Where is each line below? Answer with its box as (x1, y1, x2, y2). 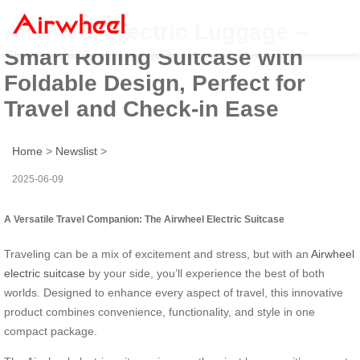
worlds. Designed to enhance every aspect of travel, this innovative (4, 285, 343, 299)
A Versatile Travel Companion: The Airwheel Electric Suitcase (4, 213, 284, 224)
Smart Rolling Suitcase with (4, 44, 303, 70)
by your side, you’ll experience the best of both (85, 266, 325, 280)
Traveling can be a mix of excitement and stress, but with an (4, 247, 311, 260)
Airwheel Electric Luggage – (4, 18, 308, 44)
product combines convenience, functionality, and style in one (4, 305, 315, 318)
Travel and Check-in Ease (4, 96, 279, 121)
